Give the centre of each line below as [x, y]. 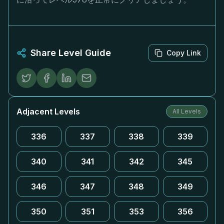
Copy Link [184, 53]
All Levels [187, 111]
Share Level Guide [71, 53]
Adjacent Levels [48, 111]
